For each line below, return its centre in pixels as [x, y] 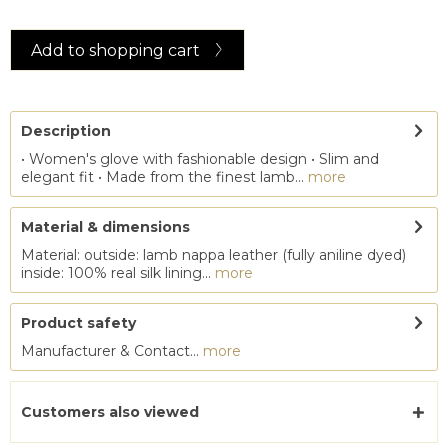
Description [66, 131]
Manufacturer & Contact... [112, 351]
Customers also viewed [110, 412]
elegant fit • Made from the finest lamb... [162, 177]
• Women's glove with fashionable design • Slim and [200, 159]
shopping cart [145, 50]
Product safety [78, 323]
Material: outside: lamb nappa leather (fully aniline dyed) [213, 255]
